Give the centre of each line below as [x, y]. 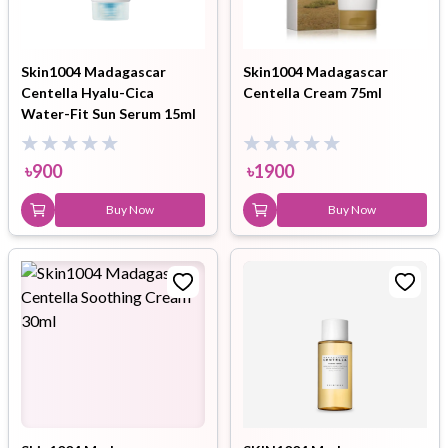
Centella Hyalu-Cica [87, 92]
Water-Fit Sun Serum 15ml [108, 113]
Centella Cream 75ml [312, 92]
